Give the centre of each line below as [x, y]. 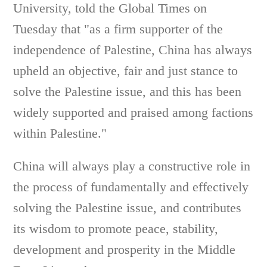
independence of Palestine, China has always [133, 50]
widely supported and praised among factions [133, 112]
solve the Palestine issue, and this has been [128, 91]
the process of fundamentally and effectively [131, 187]
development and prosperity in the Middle [125, 249]
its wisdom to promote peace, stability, [116, 229]
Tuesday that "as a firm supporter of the [118, 29]
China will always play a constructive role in [132, 166]
